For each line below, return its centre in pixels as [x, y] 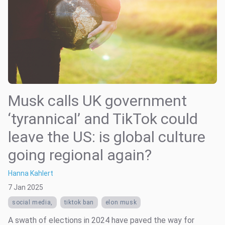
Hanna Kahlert [31, 173]
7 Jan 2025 [26, 187]
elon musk [121, 202]
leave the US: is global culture [107, 137]
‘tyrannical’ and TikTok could [103, 119]
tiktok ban [79, 202]
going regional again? [80, 155]
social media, [32, 202]
